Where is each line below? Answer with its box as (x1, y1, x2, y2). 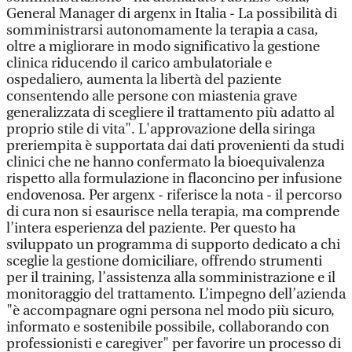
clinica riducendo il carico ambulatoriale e (6, 55, 272, 71)
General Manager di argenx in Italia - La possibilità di (6, 5, 337, 22)
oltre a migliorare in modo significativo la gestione (6, 38, 320, 55)
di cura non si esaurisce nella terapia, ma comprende (6, 203, 339, 220)
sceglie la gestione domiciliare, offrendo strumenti (6, 253, 322, 269)
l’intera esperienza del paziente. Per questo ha (6, 220, 295, 236)
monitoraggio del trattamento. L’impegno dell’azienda (6, 286, 346, 302)
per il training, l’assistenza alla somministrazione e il (6, 269, 335, 286)
